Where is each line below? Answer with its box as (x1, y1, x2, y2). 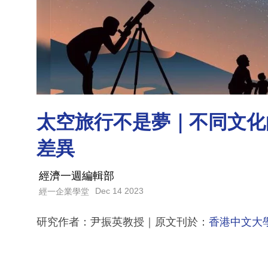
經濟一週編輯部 (39, 170, 114, 182)
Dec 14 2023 (95, 186, 144, 196)
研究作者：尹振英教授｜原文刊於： (36, 216, 209, 229)
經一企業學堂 (39, 186, 89, 196)
